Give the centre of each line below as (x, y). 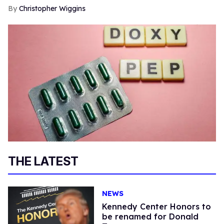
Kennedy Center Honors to (156, 206)
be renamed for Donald (150, 216)
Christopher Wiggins (52, 8)
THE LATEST (43, 161)
